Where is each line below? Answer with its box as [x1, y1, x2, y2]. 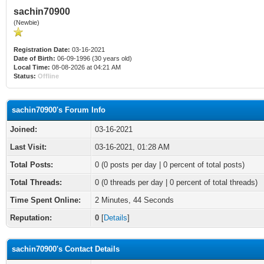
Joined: [10, 125, 37, 134]
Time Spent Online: [10, 196, 81, 204]
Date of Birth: [14, 55, 55, 62]
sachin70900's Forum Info [12, 105, 105, 114]
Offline [38, 72, 59, 80]
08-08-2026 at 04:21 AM [50, 64, 121, 71]
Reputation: [10, 213, 52, 222]
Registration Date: [14, 46, 70, 53]
